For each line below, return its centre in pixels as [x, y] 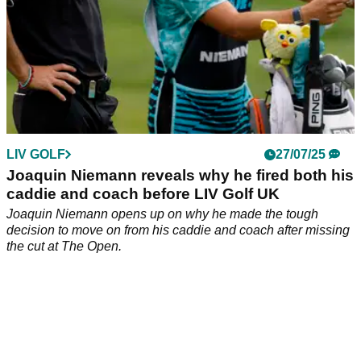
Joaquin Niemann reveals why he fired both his [180, 175]
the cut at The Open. [64, 246]
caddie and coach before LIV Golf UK [143, 193]
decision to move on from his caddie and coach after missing [178, 230]
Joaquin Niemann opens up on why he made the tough [162, 214]
